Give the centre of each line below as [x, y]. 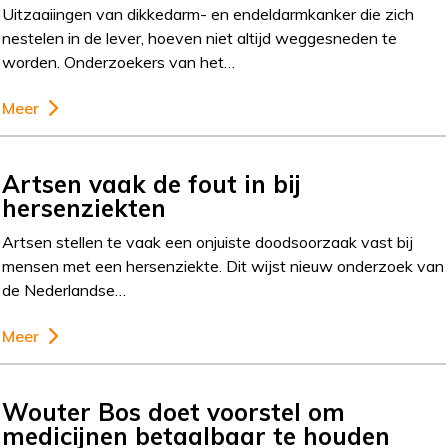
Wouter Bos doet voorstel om [174, 412]
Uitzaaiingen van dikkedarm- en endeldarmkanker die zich [208, 14]
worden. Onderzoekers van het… [119, 62]
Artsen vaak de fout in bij [152, 184]
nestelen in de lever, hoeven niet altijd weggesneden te [200, 38]
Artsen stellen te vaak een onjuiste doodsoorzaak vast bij [208, 242]
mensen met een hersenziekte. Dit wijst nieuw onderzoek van [223, 266]
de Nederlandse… [64, 290]
